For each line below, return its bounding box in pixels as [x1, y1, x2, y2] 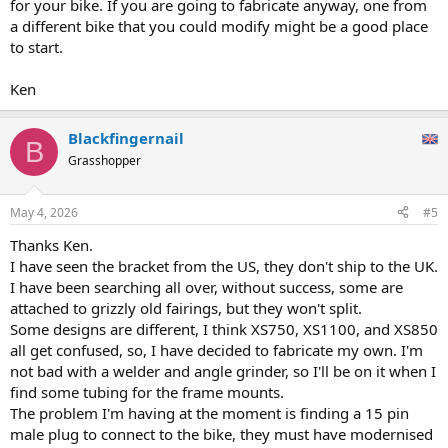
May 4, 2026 [10, 203, 78, 221]
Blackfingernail [68, 128, 184, 148]
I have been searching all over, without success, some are [10, 276, 403, 297]
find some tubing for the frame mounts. [10, 381, 284, 402]
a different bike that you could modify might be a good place [10, 16, 428, 36]
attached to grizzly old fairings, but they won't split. [10, 297, 362, 318]
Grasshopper [68, 152, 141, 169]
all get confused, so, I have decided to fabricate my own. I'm [10, 339, 423, 360]
